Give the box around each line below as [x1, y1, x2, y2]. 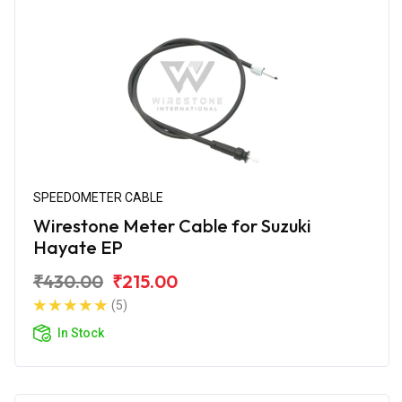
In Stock [57, 325, 104, 340]
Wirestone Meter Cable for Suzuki [33, 214, 311, 237]
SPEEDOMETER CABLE [33, 189, 163, 205]
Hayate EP [33, 235, 123, 258]
